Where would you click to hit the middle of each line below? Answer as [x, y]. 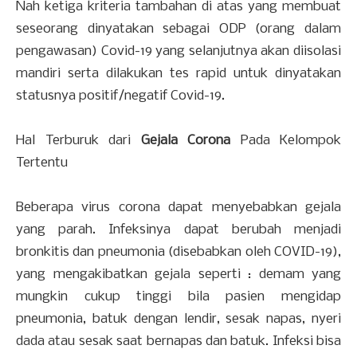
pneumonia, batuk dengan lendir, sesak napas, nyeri [178, 320]
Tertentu [42, 163]
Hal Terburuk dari [78, 141]
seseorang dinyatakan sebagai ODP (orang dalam [178, 29]
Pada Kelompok [286, 141]
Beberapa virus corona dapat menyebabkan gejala [178, 208]
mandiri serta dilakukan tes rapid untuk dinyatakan [178, 74]
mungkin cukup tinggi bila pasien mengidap [178, 297]
